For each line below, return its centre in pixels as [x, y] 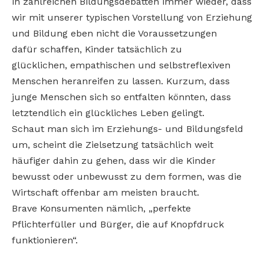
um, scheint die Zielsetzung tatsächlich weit [113, 145]
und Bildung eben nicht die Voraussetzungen [114, 34]
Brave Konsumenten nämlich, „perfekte [101, 209]
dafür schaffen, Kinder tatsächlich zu [97, 49]
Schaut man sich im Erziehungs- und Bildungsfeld [128, 129]
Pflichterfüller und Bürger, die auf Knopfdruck [118, 225]
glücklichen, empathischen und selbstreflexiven [121, 65]
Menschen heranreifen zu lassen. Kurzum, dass [121, 81]
